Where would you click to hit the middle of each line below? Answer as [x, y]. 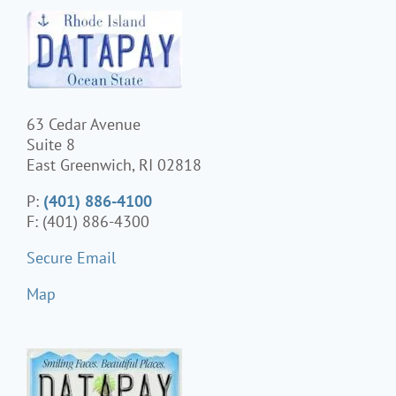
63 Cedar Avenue [84, 124]
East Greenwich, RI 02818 [114, 164]
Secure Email [71, 257]
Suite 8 [51, 144]
